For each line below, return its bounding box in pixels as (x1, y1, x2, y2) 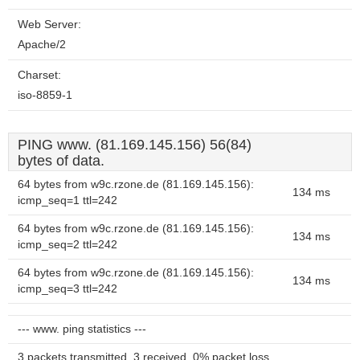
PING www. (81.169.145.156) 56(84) (18, 137, 252, 153)
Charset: (18, 69, 61, 81)
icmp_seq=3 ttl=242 (18, 283, 117, 295)
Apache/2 (18, 39, 66, 51)
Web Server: (18, 18, 81, 31)
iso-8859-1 (18, 89, 72, 101)
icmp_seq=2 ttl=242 (18, 239, 117, 251)
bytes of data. (18, 153, 104, 169)
